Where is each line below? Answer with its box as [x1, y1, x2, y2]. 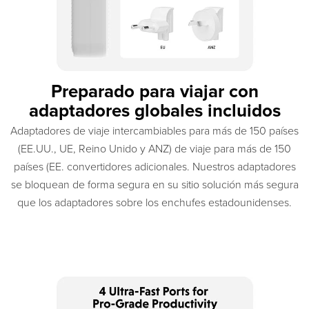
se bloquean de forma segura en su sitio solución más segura [10, 177, 299, 192]
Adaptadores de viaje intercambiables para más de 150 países [10, 123, 299, 138]
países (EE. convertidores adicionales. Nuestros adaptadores [13, 159, 296, 174]
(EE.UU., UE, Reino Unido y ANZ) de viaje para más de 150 [18, 141, 291, 156]
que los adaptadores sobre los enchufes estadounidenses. [17, 195, 292, 210]
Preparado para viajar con [50, 80, 259, 102]
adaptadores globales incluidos [28, 99, 281, 121]
